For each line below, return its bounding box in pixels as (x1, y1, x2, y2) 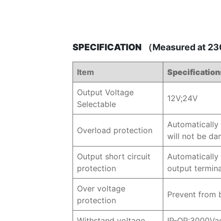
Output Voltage (77, 87, 134, 97)
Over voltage (77, 184, 125, 193)
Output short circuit (77, 151, 150, 161)
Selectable (77, 99, 116, 109)
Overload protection (77, 125, 152, 135)
